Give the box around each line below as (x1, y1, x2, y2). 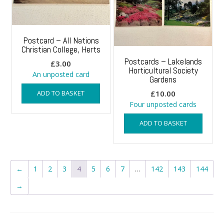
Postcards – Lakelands (124, 55, 202, 67)
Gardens (149, 73, 176, 85)
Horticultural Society (128, 64, 198, 76)
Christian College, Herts (21, 43, 100, 55)
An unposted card (32, 69, 89, 79)
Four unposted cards (129, 99, 196, 109)
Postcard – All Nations (22, 34, 99, 46)
